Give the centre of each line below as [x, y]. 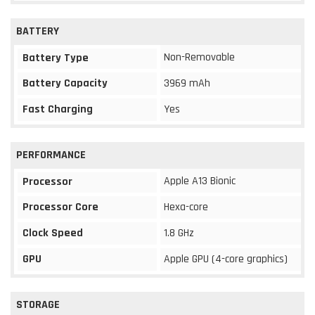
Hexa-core [186, 207]
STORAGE [38, 304]
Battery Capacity [65, 83]
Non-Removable [199, 57]
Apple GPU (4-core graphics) [226, 259]
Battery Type [56, 58]
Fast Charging [58, 109]
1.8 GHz [179, 233]
